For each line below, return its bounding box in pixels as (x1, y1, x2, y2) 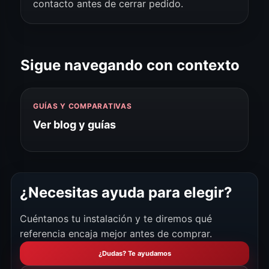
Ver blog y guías (33, 118, 116, 131)
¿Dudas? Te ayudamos (98, 249, 171, 258)
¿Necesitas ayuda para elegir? (20, 184, 232, 201)
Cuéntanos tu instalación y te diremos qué (20, 213, 212, 225)
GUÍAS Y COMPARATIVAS (33, 101, 132, 110)
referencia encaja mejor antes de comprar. (20, 228, 212, 240)
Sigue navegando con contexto (20, 56, 240, 74)
